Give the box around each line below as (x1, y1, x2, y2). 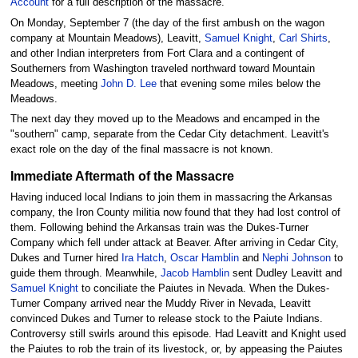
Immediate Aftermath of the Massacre (10, 169, 234, 184)
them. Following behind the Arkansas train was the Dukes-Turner (10, 222, 308, 234)
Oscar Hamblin (169, 253, 239, 265)
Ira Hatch (121, 253, 164, 265)
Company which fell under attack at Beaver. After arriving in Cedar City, (10, 237, 339, 249)
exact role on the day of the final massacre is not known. (10, 143, 273, 155)
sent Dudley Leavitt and (229, 268, 342, 280)
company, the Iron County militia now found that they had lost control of (10, 207, 340, 219)
